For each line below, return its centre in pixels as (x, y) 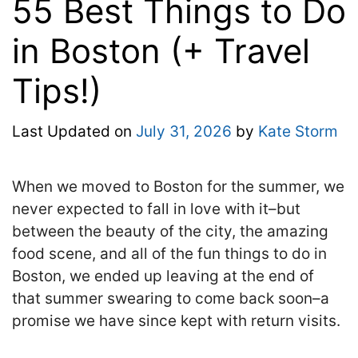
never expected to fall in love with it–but (156, 209)
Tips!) (57, 90)
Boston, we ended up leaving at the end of (163, 276)
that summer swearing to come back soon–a (171, 299)
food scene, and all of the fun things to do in (169, 254)
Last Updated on (74, 132)
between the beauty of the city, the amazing (170, 232)
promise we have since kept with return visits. (176, 321)
